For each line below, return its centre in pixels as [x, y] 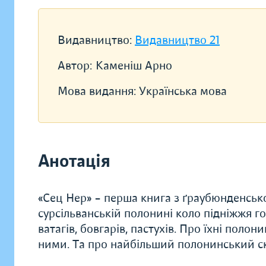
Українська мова [183, 91]
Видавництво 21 [177, 40]
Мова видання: [98, 91]
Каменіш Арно [134, 66]
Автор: [75, 66]
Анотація [74, 161]
